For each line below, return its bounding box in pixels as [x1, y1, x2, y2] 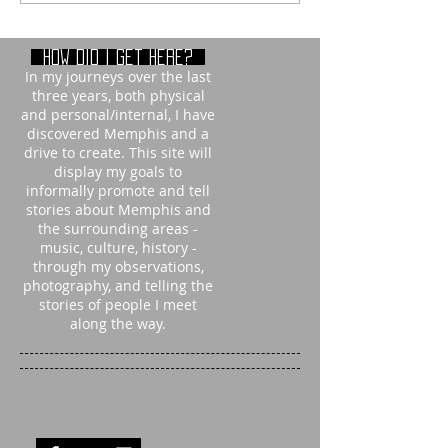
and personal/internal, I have [21, 105, 215, 125]
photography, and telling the [23, 276, 213, 296]
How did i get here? [31, 49, 205, 66]
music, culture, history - [39, 238, 197, 258]
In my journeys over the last [25, 67, 211, 87]
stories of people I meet [39, 295, 197, 315]
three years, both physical [31, 86, 205, 106]
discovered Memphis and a [27, 124, 209, 144]
